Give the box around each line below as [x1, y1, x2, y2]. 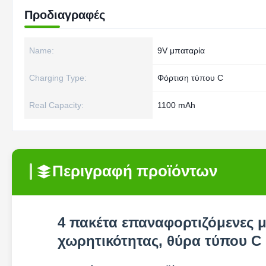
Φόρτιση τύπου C [157, 73, 223, 83]
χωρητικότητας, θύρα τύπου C [58, 233, 261, 249]
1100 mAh [157, 100, 195, 110]
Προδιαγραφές [24, 8, 105, 21]
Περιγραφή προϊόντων [52, 162, 217, 180]
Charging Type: [29, 73, 87, 83]
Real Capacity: [29, 100, 84, 110]
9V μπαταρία [157, 46, 205, 55]
